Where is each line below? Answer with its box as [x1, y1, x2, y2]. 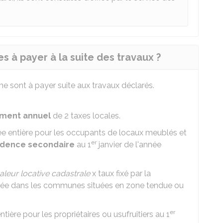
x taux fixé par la [90, 169, 151, 178]
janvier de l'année [97, 140, 161, 149]
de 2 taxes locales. [51, 111, 120, 120]
